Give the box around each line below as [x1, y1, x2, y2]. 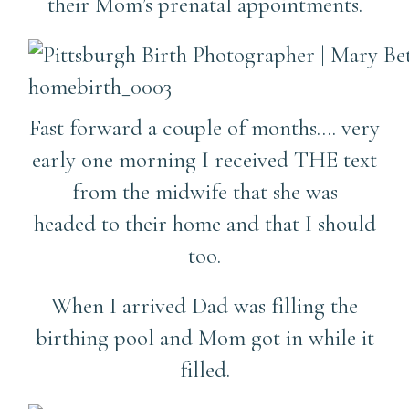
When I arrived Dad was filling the [51, 291, 358, 320]
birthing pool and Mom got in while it [35, 323, 374, 351]
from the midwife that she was [71, 177, 338, 205]
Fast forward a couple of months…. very [29, 113, 380, 142]
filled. [179, 355, 230, 383]
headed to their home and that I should [33, 209, 376, 237]
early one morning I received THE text [32, 145, 377, 173]
